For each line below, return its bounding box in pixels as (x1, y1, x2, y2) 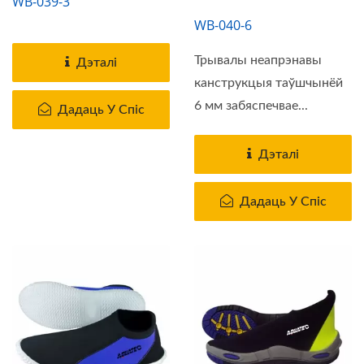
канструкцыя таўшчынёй (194, 76, 343, 89)
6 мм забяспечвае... (194, 98, 308, 112)
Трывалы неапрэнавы (194, 53, 322, 67)
